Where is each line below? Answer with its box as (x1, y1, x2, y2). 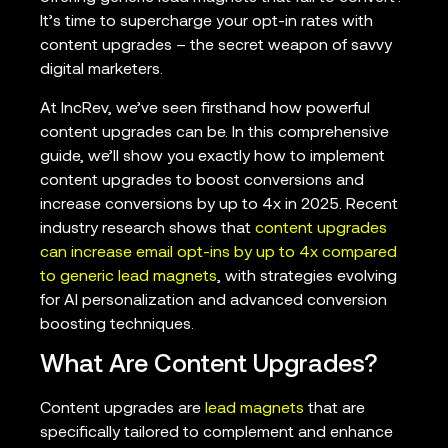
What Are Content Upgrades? (40, 352, 378, 378)
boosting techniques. (40, 316, 194, 333)
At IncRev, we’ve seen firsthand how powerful (40, 100, 370, 117)
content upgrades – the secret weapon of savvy (40, 38, 392, 55)
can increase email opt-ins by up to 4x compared (40, 244, 397, 261)
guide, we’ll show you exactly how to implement (40, 148, 385, 165)
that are (304, 400, 365, 417)
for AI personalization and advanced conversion (40, 292, 387, 309)
